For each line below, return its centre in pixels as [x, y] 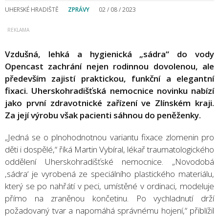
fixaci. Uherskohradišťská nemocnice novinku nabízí [109, 90]
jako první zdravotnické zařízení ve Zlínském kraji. [109, 103]
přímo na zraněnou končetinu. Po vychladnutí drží [109, 198]
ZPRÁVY [79, 9]
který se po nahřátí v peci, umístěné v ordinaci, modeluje [109, 186]
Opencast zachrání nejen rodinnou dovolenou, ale [109, 66]
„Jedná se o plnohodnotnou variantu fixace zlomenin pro [109, 137]
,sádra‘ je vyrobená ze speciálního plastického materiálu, [109, 174]
